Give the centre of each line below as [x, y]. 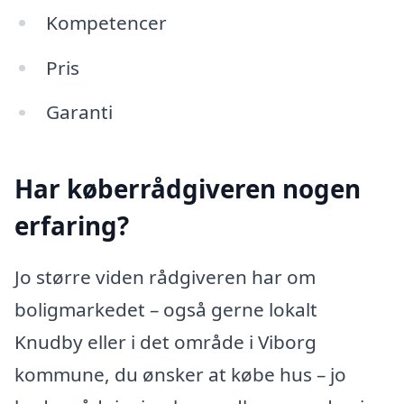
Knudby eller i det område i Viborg [165, 342]
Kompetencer [106, 22]
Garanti [79, 112]
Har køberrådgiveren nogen [188, 188]
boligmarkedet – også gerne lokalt [166, 310]
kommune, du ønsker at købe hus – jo [180, 375]
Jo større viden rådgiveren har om [165, 277]
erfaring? [72, 225]
